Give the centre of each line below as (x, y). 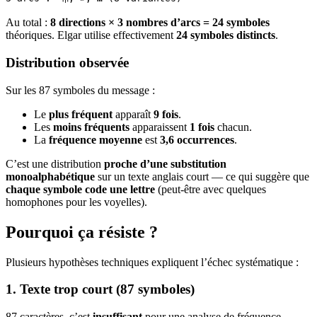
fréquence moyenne (96, 139)
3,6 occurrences (197, 139)
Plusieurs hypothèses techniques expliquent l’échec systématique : (152, 262)
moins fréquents (91, 127)
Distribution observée (67, 63)
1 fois (202, 127)
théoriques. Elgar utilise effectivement (91, 35)
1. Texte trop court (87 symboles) (100, 289)
